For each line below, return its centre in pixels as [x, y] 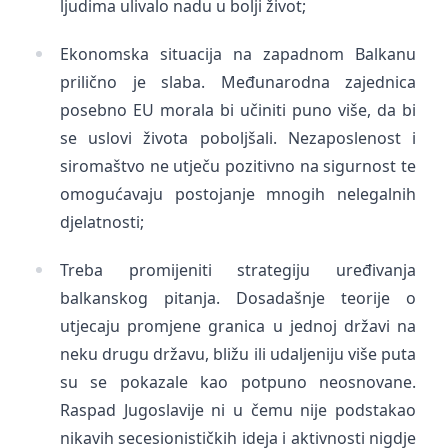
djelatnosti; [102, 222]
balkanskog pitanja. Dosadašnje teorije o [238, 298]
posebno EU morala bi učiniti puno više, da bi [238, 110]
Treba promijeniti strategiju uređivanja [238, 270]
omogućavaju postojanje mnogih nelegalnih [238, 194]
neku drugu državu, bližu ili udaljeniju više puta [238, 354]
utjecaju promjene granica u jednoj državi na [238, 326]
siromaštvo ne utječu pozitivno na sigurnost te [238, 166]
